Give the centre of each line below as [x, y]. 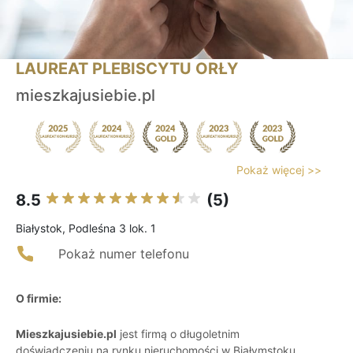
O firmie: [39, 299]
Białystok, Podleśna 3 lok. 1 [86, 229]
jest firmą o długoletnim [178, 334]
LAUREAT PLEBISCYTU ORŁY [127, 69]
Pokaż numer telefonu [124, 254]
